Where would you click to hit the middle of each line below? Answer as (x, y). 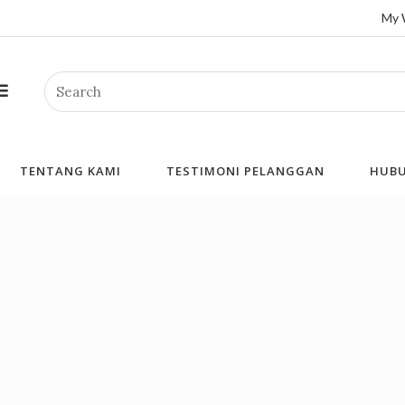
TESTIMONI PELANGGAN (245, 171)
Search (66, 84)
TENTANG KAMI (71, 171)
